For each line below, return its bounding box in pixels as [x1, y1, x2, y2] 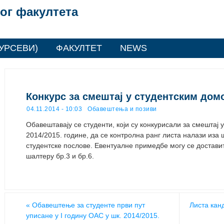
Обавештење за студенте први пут [30, 201, 145, 209]
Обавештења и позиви [87, 105, 157, 112]
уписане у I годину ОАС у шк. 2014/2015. [26, 211, 159, 219]
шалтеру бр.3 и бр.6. [26, 152, 94, 160]
